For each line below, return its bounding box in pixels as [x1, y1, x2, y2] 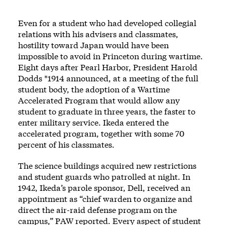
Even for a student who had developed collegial [18, 17, 196, 28]
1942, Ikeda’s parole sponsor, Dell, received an [18, 182, 190, 193]
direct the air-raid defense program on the [18, 204, 177, 215]
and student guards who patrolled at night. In [18, 171, 190, 182]
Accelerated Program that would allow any [18, 94, 180, 105]
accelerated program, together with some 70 [18, 128, 184, 139]
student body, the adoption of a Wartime [18, 83, 170, 94]
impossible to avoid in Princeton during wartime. [18, 50, 203, 61]
